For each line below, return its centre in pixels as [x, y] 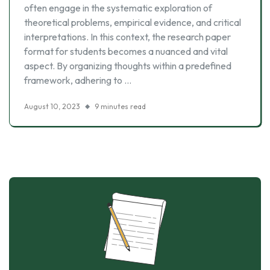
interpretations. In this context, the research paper [127, 37]
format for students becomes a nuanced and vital [126, 51]
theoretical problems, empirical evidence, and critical [133, 22]
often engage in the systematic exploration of [118, 8]
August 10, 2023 [52, 106]
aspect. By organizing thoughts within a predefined [128, 66]
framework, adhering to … [78, 80]
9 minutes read [120, 106]
